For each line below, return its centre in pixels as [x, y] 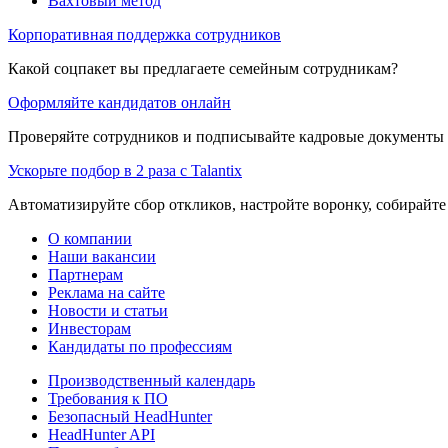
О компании [90, 238]
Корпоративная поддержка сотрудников [144, 34]
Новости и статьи [108, 310]
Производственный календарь [151, 380]
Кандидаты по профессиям [140, 346]
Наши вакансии [102, 256]
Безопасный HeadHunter [130, 416]
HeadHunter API [101, 434]
